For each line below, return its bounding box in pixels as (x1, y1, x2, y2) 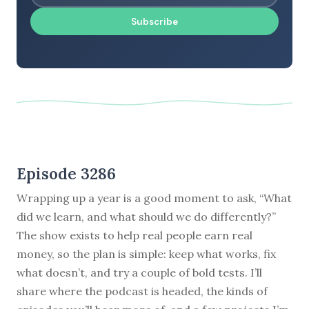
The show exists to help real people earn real (17, 228, 252, 242)
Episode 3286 (17, 163, 116, 183)
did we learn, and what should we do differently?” (17, 209, 276, 223)
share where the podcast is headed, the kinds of (17, 283, 268, 298)
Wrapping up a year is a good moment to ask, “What (17, 190, 292, 205)
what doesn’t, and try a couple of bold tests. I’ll (17, 265, 262, 279)
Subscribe (131, 15, 178, 28)
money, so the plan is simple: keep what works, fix (17, 246, 276, 261)
